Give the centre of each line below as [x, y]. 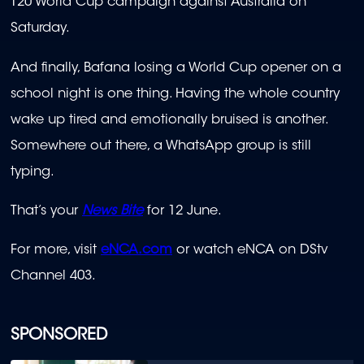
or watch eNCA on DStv [250, 251]
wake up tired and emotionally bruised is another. [169, 120]
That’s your [46, 211]
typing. [32, 172]
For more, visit [56, 251]
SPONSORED [59, 335]
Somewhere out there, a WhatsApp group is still [161, 146]
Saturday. [40, 29]
